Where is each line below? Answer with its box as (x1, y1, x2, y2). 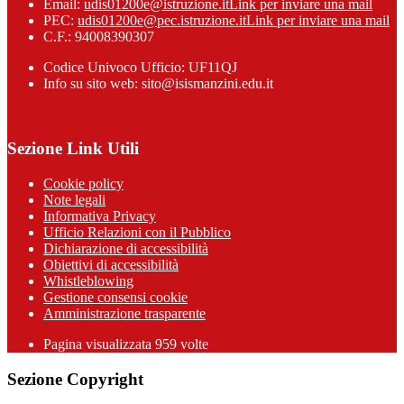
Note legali (43, 192, 106, 207)
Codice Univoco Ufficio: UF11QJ (43, 59, 237, 75)
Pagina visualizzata (43, 336, 155, 352)
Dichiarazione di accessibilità (43, 241, 208, 256)
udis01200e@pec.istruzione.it (78, 12, 246, 28)
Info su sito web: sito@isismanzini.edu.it (43, 75, 273, 91)
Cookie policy (43, 176, 124, 191)
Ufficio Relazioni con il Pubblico (43, 225, 231, 240)
